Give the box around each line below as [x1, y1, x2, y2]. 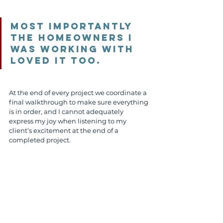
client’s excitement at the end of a [9, 126, 120, 134]
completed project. [9, 135, 71, 144]
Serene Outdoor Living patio [9, 154, 101, 163]
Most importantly [10, 20, 137, 32]
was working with [10, 43, 138, 55]
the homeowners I [10, 31, 137, 43]
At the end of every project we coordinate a [9, 88, 148, 97]
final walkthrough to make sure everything [9, 98, 150, 106]
